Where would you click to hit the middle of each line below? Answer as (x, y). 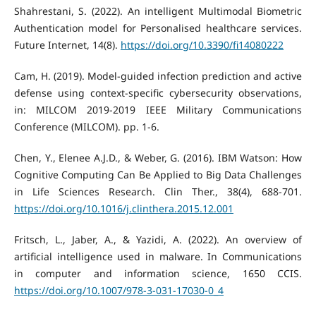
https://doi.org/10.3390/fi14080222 (202, 45)
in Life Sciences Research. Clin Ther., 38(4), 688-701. (158, 192)
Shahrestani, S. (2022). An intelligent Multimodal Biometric (158, 11)
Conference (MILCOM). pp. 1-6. (86, 127)
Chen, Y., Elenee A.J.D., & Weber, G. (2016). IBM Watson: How (158, 158)
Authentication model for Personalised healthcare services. (158, 28)
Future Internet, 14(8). (67, 45)
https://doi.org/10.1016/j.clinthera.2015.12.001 (123, 209)
